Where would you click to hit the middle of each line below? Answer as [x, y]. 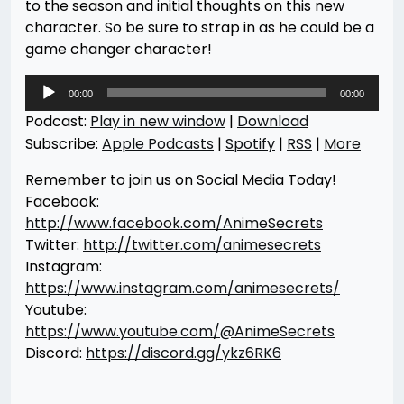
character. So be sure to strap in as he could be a [200, 28]
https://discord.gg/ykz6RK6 [184, 353]
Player [47, 106]
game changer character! [119, 49]
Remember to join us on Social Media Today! [181, 180]
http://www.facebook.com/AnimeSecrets [174, 223]
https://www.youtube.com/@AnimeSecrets [180, 331]
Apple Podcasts [158, 144]
